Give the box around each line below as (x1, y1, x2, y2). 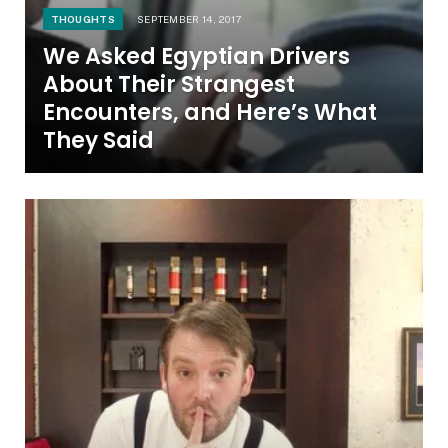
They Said (42, 125, 154, 157)
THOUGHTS (50, 13, 115, 26)
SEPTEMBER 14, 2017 (136, 13, 242, 26)
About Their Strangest (42, 69, 295, 101)
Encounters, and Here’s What (42, 97, 377, 129)
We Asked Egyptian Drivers (42, 41, 350, 73)
